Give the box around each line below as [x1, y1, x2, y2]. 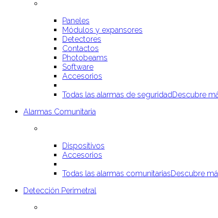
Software [62, 62, 93, 72]
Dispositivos [62, 141, 105, 150]
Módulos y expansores [62, 25, 143, 35]
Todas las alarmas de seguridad [62, 90, 172, 99]
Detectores [62, 35, 101, 44]
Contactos [62, 44, 99, 53]
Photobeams [62, 53, 108, 62]
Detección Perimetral [23, 186, 96, 195]
